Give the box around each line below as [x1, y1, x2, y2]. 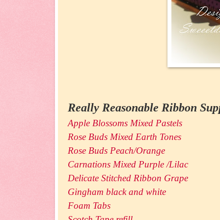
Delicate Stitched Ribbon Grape [68, 173, 188, 184]
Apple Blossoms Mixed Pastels [68, 118, 182, 129]
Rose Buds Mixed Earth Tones [68, 132, 181, 142]
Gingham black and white [68, 187, 166, 197]
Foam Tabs [68, 200, 110, 211]
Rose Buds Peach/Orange [68, 145, 165, 156]
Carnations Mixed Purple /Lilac [68, 159, 188, 170]
